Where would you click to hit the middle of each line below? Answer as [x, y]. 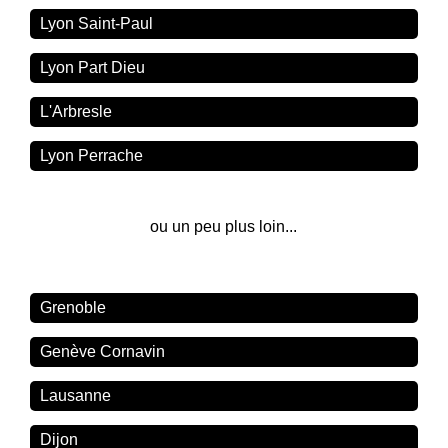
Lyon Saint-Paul [97, 24]
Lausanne [76, 396]
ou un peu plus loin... [224, 227]
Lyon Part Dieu [93, 68]
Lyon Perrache [92, 156]
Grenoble [73, 308]
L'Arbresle [76, 112]
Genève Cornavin [103, 352]
